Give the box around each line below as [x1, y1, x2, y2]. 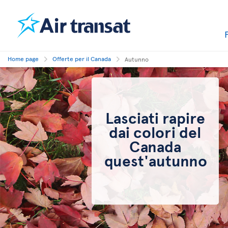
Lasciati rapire [105, 107, 205, 128]
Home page [8, 54, 39, 63]
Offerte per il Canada [52, 54, 111, 63]
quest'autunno [104, 150, 207, 170]
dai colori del [109, 121, 201, 142]
